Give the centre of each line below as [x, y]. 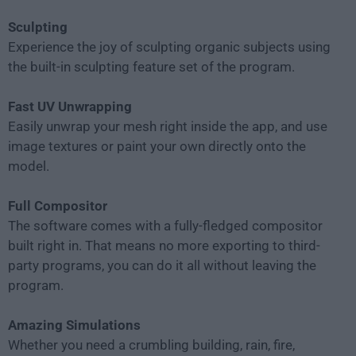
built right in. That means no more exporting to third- [164, 246]
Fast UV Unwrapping [70, 107]
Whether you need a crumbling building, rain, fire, [151, 345]
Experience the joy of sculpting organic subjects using [169, 47]
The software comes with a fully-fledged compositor [165, 226]
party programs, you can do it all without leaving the [162, 266]
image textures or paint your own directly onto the [157, 147]
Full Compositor [58, 206]
